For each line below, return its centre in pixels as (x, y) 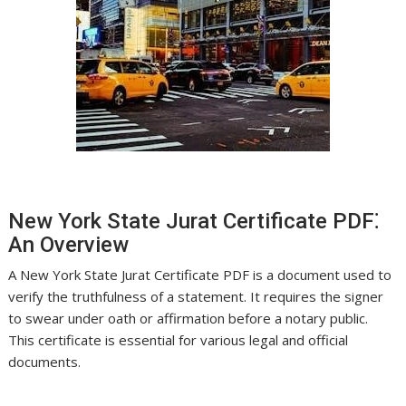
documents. (45, 362)
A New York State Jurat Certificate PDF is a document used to (200, 275)
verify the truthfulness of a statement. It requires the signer (196, 296)
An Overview (69, 245)
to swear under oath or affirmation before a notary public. (188, 318)
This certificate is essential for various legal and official (179, 340)
